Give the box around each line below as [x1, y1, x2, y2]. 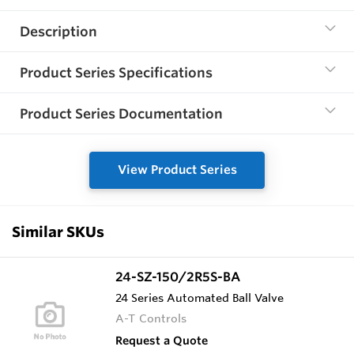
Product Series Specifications [20, 64, 213, 81]
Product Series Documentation [20, 105, 223, 122]
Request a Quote [115, 333, 208, 348]
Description [20, 23, 97, 40]
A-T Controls [115, 311, 187, 326]
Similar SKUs [12, 222, 104, 240]
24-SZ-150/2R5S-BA [115, 268, 240, 284]
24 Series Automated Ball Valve [115, 290, 284, 305]
